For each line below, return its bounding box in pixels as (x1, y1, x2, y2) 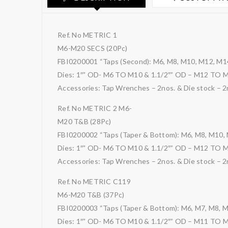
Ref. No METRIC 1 (58, 31, 117, 39)
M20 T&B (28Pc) (58, 117, 111, 126)
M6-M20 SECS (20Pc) (58, 44, 128, 52)
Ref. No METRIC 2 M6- (58, 104, 132, 112)
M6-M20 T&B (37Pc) (58, 190, 125, 199)
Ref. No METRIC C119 (58, 177, 131, 186)
